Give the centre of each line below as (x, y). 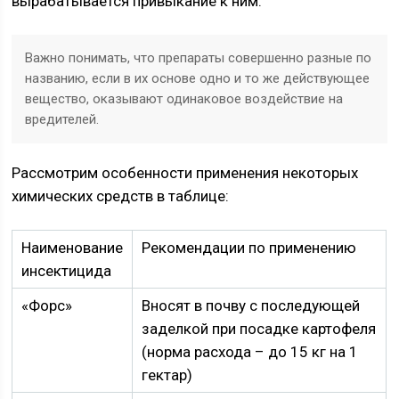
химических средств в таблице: (121, 196)
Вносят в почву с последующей (251, 305)
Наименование (73, 248)
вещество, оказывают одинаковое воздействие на (184, 99)
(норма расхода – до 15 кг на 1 (250, 352)
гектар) (167, 375)
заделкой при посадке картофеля (259, 329)
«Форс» (47, 305)
